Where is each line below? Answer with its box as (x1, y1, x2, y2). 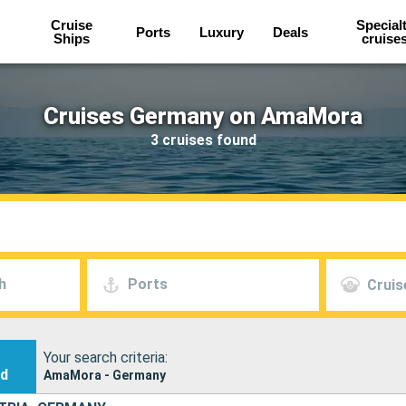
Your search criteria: (43, 348, 168, 366)
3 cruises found (150, 130, 256, 149)
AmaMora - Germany (43, 367, 166, 382)
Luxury (199, 24, 245, 40)
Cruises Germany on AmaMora (43, 102, 362, 130)
